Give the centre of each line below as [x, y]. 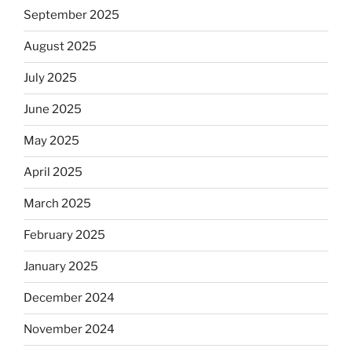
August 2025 [60, 47]
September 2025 [71, 15]
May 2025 [51, 141]
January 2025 [61, 267]
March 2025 [57, 204]
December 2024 [69, 298]
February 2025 [64, 235]
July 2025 [50, 78]
